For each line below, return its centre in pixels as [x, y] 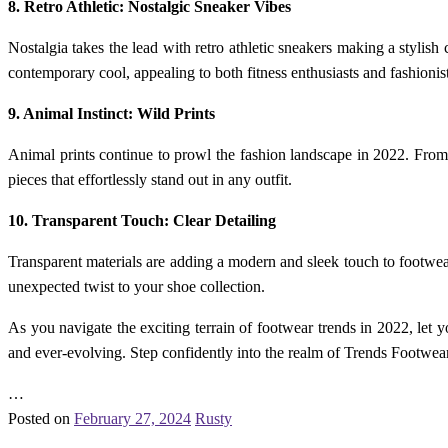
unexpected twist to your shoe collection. [136, 287]
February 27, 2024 [132, 419]
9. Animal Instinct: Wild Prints [111, 114]
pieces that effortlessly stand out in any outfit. [150, 180]
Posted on [39, 419]
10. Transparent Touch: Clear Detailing [142, 221]
